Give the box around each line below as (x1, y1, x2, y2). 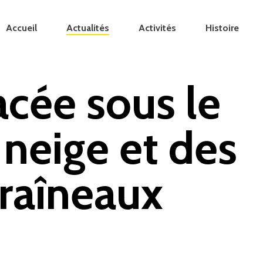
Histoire (205, 22, 239, 33)
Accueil (6, 22, 37, 33)
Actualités (66, 22, 109, 33)
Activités (139, 22, 176, 33)
